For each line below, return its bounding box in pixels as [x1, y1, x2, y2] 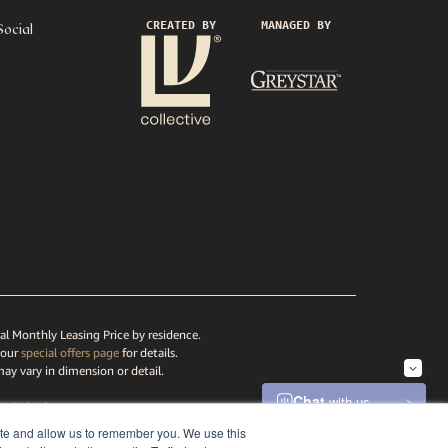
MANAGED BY [260, 17, 331, 33]
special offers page [20, 345, 119, 361]
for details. [118, 345, 178, 361]
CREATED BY [145, 17, 216, 33]
